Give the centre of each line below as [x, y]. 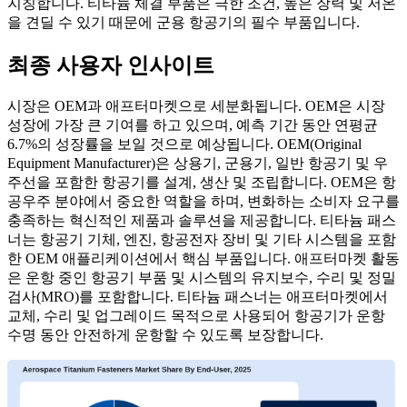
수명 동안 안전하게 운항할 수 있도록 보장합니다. [165, 335]
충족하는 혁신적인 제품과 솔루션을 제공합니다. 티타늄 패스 [202, 221]
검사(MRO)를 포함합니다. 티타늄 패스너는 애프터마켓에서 [198, 297]
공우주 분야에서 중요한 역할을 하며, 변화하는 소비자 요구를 [203, 202]
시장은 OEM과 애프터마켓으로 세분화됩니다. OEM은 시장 [196, 106]
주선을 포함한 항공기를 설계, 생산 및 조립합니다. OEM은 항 [202, 183]
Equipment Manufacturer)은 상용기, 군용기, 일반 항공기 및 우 [198, 164]
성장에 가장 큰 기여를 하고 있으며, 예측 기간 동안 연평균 [193, 125]
